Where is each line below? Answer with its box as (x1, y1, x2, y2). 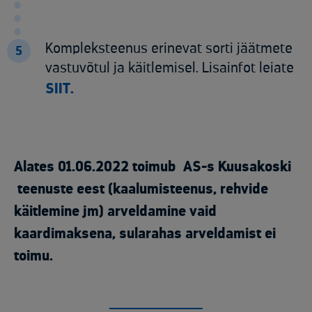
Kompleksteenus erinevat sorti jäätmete (45, 41, 292, 56)
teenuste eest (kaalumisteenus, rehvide (14, 182, 268, 197)
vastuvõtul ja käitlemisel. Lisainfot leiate (45, 61, 294, 76)
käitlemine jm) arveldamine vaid (14, 204, 217, 219)
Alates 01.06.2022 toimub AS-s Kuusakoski (14, 159, 291, 175)
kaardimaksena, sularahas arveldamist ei (14, 226, 276, 242)
